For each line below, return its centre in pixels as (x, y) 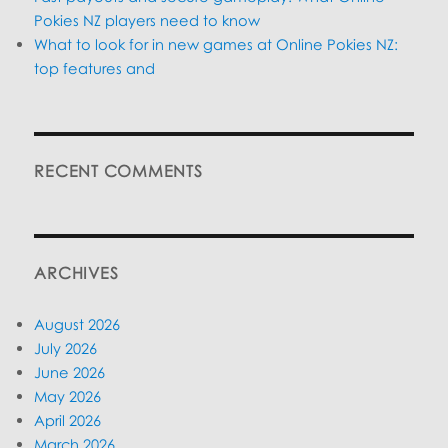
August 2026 (77, 324)
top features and (95, 68)
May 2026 (68, 396)
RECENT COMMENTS (118, 171)
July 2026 (66, 348)
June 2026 (70, 372)
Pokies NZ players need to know (147, 20)
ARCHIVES (76, 273)
